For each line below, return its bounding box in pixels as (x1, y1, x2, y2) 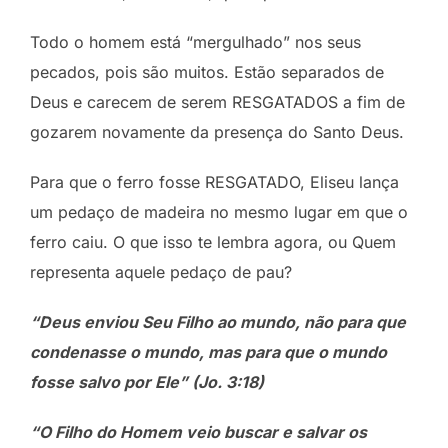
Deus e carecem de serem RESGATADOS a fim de (30, 91, 405, 112)
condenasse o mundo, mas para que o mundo (30, 341, 387, 362)
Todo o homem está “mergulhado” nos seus (30, 31, 361, 52)
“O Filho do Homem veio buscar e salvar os (30, 421, 367, 442)
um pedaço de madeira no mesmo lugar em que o (30, 201, 408, 222)
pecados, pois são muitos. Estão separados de (30, 61, 384, 82)
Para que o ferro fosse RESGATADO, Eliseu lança (30, 171, 399, 192)
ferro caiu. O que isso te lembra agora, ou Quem (30, 231, 396, 252)
